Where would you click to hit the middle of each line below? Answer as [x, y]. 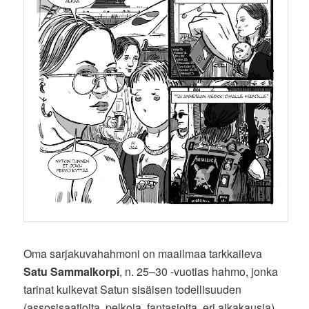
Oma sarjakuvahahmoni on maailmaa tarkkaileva [143, 253]
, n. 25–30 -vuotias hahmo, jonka [199, 271]
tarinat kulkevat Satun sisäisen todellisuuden [133, 289]
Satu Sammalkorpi [72, 271]
